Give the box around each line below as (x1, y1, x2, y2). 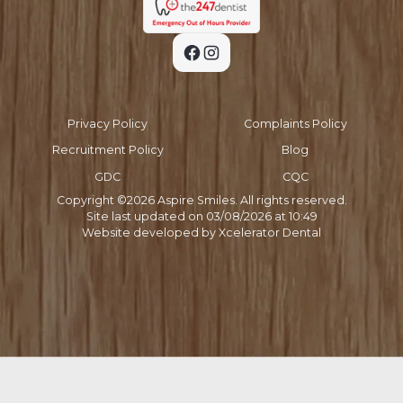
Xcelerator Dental (219, 226, 321, 240)
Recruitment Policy (51, 143, 164, 157)
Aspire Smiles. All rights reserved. (154, 193, 347, 208)
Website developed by (82, 226, 219, 240)
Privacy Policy (67, 116, 148, 130)
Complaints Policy (243, 116, 347, 130)
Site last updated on (85, 210, 206, 224)
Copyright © (56, 193, 127, 208)
